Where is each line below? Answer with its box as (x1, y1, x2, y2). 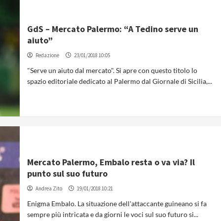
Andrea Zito (36, 184, 63, 192)
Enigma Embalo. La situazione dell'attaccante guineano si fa (27, 199, 207, 208)
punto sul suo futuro (27, 167, 108, 179)
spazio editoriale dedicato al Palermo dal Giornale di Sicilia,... (27, 76, 213, 85)
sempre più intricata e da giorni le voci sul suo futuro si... (27, 210, 199, 219)
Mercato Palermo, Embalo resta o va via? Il (27, 156, 195, 168)
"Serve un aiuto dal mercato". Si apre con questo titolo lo (27, 66, 198, 74)
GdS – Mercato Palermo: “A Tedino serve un (27, 23, 199, 35)
